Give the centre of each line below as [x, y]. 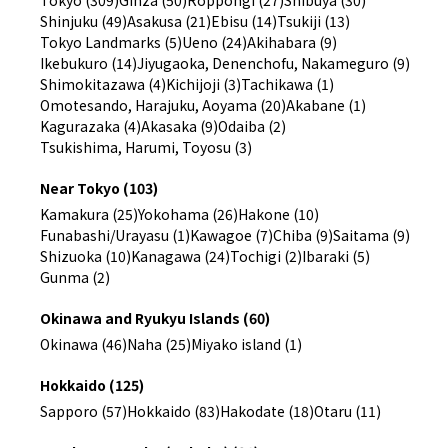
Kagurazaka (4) [90, 125]
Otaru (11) [347, 410]
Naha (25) [159, 343]
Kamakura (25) [89, 213]
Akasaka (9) [179, 125]
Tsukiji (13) [313, 20]
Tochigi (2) [266, 255]
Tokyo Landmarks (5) [111, 41]
